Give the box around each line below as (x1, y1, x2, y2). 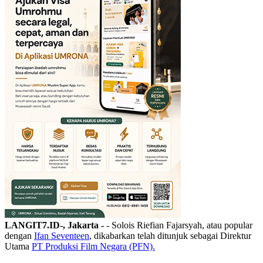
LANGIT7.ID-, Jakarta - (5, 220, 106, 230)
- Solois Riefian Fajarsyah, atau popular (106, 220, 252, 230)
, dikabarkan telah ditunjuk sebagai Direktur (89, 230, 251, 241)
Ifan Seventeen (34, 230, 89, 241)
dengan (5, 230, 34, 241)
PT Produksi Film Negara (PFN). (32, 241, 155, 251)
